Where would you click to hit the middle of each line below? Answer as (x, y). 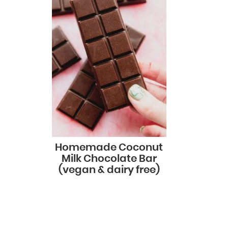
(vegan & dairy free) (109, 170)
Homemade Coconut (109, 147)
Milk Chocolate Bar (109, 159)
